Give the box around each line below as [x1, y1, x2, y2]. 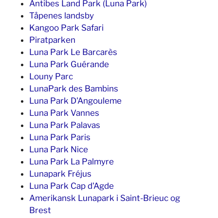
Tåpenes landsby [29, 11, 94, 20]
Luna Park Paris [29, 132, 91, 142]
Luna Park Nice [29, 145, 88, 154]
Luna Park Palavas [29, 120, 100, 130]
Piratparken [29, 35, 75, 45]
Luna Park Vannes [29, 108, 99, 118]
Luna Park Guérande [29, 59, 109, 69]
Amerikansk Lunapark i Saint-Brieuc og [29, 193, 180, 203]
